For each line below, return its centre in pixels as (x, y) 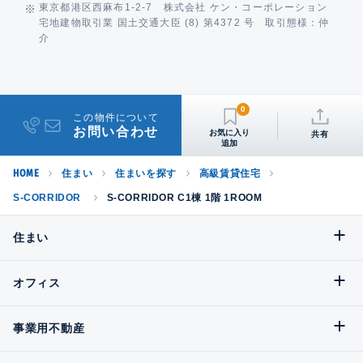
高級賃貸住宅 (230, 174)
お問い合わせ (116, 131)
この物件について (116, 117)
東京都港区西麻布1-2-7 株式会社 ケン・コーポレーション (189, 8)
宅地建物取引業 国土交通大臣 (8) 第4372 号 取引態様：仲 (184, 23)
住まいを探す (146, 174)
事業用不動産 (49, 329)
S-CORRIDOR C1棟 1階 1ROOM (184, 198)
